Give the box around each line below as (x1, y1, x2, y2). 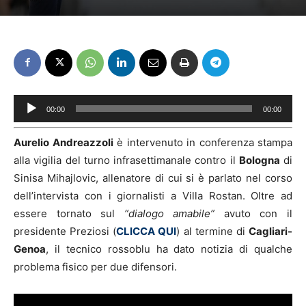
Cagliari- (249, 224, 293, 238)
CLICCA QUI (116, 224, 177, 238)
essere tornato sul (14, 206, 124, 220)
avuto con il (214, 206, 293, 220)
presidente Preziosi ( (14, 224, 117, 238)
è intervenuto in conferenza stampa (113, 135, 292, 149)
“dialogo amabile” (124, 206, 215, 220)
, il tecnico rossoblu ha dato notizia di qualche (46, 242, 292, 255)
